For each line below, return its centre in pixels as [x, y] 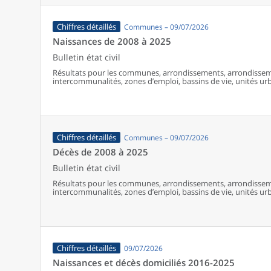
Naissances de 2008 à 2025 [112, 41]
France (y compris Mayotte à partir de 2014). [132, 90]
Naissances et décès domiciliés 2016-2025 [144, 263]
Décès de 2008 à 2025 [100, 152]
